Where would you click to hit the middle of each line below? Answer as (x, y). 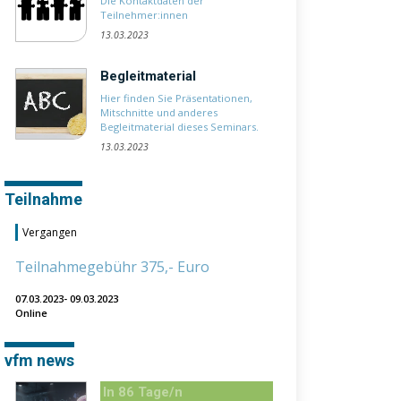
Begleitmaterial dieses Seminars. (179, 127)
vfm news (39, 360)
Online (31, 313)
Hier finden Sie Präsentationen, (176, 98)
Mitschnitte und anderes (159, 112)
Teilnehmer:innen (144, 15)
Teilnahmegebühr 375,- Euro (112, 267)
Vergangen (50, 232)
